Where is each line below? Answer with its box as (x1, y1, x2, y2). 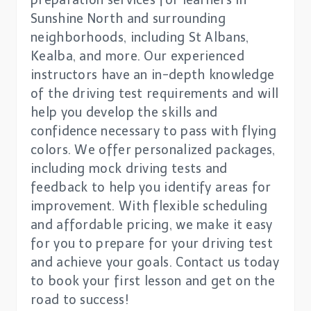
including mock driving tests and (31, 161, 228, 177)
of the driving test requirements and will (31, 86, 279, 102)
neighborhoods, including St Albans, (31, 30, 249, 46)
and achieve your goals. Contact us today (31, 255, 279, 271)
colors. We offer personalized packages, (31, 142, 276, 158)
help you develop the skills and (31, 105, 218, 121)
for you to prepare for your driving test (31, 236, 273, 252)
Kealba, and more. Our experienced (31, 49, 244, 65)
